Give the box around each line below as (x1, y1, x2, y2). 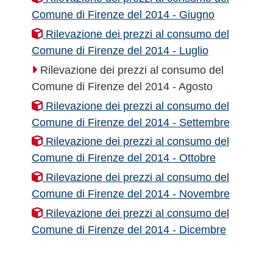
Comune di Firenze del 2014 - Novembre (32, 187, 230, 200)
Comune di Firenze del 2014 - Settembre (32, 115, 230, 129)
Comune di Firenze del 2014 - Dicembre (32, 223, 226, 236)
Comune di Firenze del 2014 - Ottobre (32, 151, 216, 165)
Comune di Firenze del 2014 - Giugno (32, 8, 214, 21)
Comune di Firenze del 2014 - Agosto (32, 79, 213, 93)
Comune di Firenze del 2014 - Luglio (32, 44, 208, 57)
